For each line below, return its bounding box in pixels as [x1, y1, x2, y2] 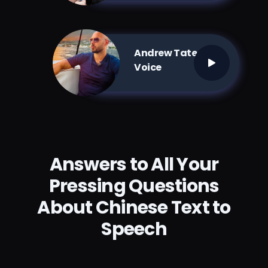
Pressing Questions [48, 173, 220, 199]
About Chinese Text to [37, 194, 231, 220]
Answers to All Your [49, 151, 219, 177]
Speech [101, 216, 167, 242]
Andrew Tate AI [134, 45, 209, 60]
